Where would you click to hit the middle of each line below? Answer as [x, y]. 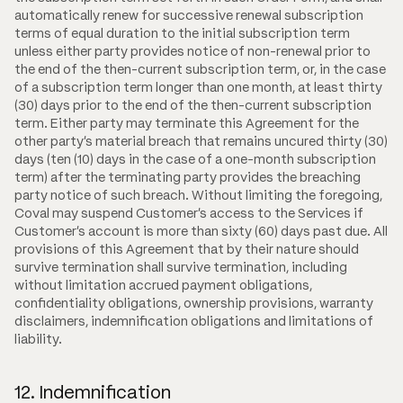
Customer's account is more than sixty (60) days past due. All [201, 231]
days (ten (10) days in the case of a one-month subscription [195, 159]
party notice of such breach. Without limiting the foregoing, [198, 195]
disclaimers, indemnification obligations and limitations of [194, 321]
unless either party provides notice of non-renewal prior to [193, 51]
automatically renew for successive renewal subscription [189, 15]
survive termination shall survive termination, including [181, 267]
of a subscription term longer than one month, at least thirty [198, 87]
